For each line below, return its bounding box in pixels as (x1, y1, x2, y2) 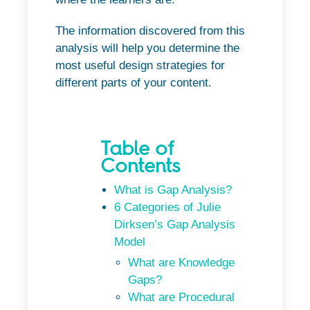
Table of (100, 136, 174, 160)
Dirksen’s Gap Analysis (114, 217, 235, 231)
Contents (100, 153, 180, 177)
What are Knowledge (128, 255, 235, 269)
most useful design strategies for (55, 58, 225, 72)
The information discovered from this (55, 24, 245, 37)
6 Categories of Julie (114, 200, 221, 214)
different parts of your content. (55, 75, 212, 89)
